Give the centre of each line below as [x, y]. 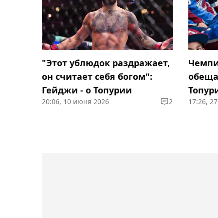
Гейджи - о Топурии [87, 90]
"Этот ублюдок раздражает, [106, 63]
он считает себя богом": [97, 76]
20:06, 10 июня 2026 [75, 101]
